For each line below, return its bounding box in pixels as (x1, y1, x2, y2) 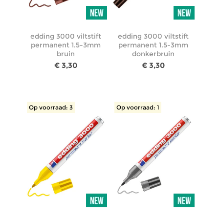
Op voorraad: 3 (28, 103, 73, 111)
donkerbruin (132, 49, 175, 58)
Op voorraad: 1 (116, 103, 159, 111)
